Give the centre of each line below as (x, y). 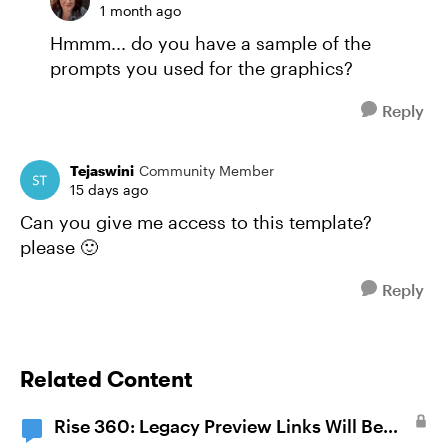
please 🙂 (59, 247)
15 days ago (109, 189)
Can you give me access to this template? (196, 222)
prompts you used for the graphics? (201, 68)
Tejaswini (102, 170)
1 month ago (140, 10)
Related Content (106, 379)
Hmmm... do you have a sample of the (210, 43)
